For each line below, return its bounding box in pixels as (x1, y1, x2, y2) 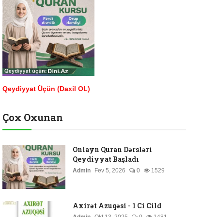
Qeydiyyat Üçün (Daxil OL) (2, 85, 90, 93)
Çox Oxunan (2, 111, 63, 124)
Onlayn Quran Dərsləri (72, 145, 152, 154)
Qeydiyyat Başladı (72, 155, 139, 164)
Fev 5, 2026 (94, 167, 125, 174)
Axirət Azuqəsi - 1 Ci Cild (72, 201, 161, 210)
